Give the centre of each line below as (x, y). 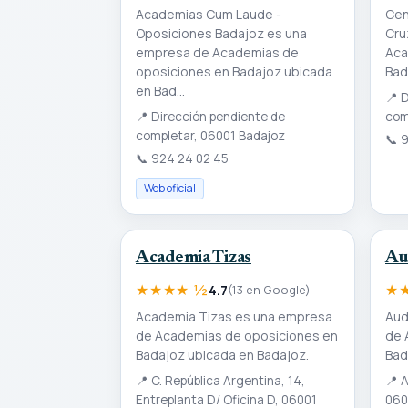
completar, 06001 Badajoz (210, 136)
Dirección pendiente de (217, 117)
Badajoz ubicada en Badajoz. (222, 354)
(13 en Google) (269, 289)
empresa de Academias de (217, 53)
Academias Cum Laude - (209, 15)
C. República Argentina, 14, (227, 380)
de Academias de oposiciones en (237, 335)
